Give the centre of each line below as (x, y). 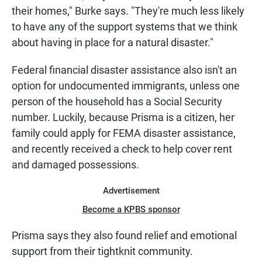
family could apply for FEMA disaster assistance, (124, 133)
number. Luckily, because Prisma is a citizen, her (123, 118)
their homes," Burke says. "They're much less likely (128, 11)
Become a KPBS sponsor (131, 210)
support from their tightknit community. (102, 251)
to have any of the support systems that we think (125, 27)
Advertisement (131, 191)
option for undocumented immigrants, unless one (126, 86)
